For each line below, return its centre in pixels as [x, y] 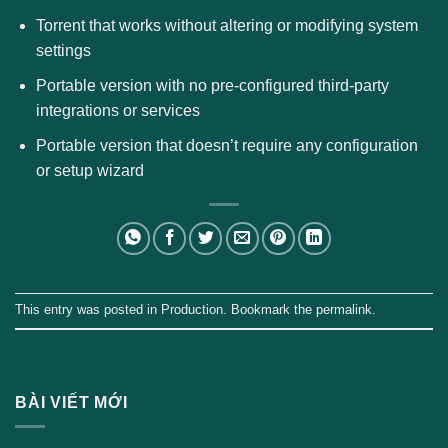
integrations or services [117, 110]
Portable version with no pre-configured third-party [212, 85]
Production [192, 309]
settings [63, 51]
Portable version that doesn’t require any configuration [226, 145]
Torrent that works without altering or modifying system [226, 26]
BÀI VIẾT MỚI [71, 402]
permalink [344, 309]
